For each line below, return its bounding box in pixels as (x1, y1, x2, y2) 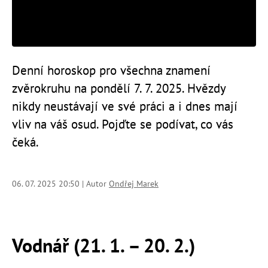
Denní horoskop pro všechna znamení (12, 62, 211, 78)
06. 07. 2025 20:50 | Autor (12, 178, 109, 189)
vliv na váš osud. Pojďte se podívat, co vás (12, 115, 233, 132)
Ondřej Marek (109, 178, 159, 189)
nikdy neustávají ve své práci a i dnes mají (12, 98, 237, 114)
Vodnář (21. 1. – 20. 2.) (12, 232, 195, 258)
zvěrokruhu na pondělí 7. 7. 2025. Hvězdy (12, 80, 226, 96)
